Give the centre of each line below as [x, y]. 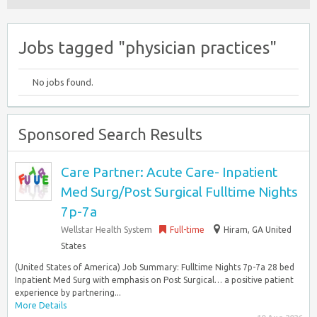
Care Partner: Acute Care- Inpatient [169, 172]
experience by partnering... [68, 293]
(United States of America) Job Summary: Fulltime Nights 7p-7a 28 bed [155, 267]
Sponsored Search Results [110, 134]
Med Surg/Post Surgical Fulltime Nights [179, 192]
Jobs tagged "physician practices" [148, 48]
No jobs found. [63, 82]
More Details [41, 305]
